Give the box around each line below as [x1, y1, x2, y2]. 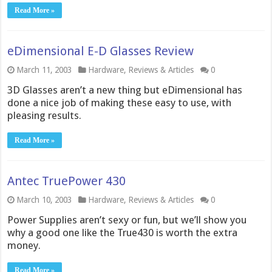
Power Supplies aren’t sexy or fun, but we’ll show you [7, 214, 247, 226]
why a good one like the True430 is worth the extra [7, 226, 238, 239]
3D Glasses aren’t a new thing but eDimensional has [7, 84, 243, 96]
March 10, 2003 [16, 195, 72, 205]
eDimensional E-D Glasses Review [7, 44, 194, 58]
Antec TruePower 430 [7, 174, 126, 188]
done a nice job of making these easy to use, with [7, 97, 232, 109]
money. [7, 239, 41, 251]
